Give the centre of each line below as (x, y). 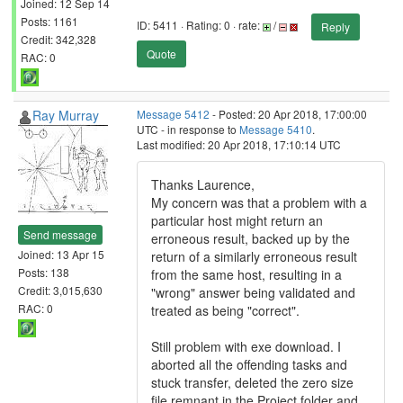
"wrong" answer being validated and (253, 292)
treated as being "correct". (225, 310)
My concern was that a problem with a (259, 202)
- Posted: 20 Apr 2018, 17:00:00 (288, 114)
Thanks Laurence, (203, 184)
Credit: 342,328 (58, 39)
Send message (60, 234)
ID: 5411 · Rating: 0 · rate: (200, 25)
